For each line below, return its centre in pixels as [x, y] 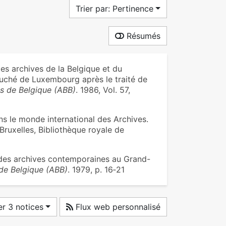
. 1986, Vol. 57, [103, 90]
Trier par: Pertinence [115, 9]
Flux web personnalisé [117, 207]
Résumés [142, 36]
